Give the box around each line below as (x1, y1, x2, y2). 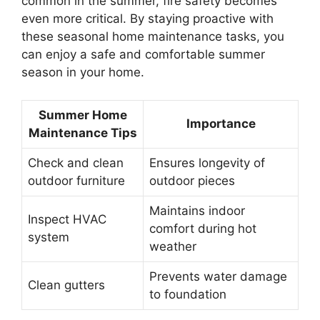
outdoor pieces (149, 173, 235, 188)
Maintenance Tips (28, 125, 137, 140)
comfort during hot (149, 221, 256, 236)
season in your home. (21, 65, 144, 79)
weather (149, 239, 196, 254)
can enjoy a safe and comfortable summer (21, 47, 265, 61)
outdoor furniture (28, 173, 125, 188)
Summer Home (38, 107, 127, 122)
